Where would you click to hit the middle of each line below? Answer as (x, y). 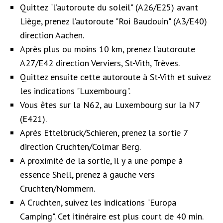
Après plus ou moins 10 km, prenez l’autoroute (108, 49)
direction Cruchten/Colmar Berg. (80, 146)
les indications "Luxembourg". (75, 91)
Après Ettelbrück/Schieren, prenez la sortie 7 (104, 132)
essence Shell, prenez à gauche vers (87, 174)
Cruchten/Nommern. (57, 188)
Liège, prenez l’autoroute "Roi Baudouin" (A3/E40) (113, 21)
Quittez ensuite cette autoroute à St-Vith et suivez (115, 77)
